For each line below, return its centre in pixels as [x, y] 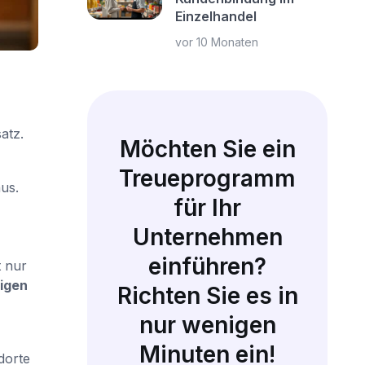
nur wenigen [207, 325]
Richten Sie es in [207, 296]
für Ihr [208, 208]
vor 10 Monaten [217, 42]
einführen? [208, 266]
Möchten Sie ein [207, 149]
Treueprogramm [208, 178]
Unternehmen [207, 237]
